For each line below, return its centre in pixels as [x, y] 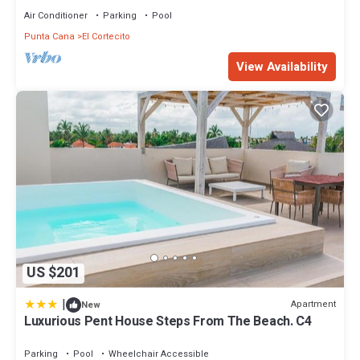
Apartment [313, 305]
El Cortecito [106, 36]
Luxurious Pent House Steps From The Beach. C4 [168, 321]
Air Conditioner [56, 15]
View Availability [282, 66]
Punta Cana [49, 36]
